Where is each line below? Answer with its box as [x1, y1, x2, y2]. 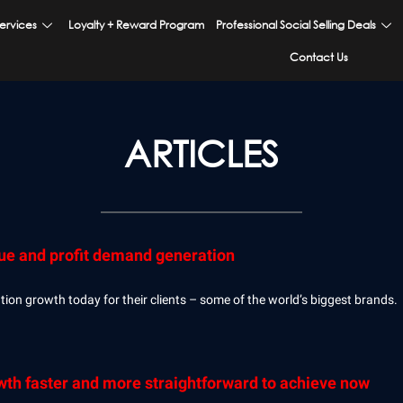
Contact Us [290, 50, 349, 64]
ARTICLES [124, 130, 279, 175]
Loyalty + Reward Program [68, 18, 205, 31]
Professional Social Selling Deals [216, 18, 377, 31]
